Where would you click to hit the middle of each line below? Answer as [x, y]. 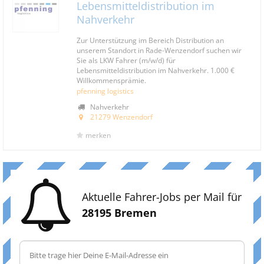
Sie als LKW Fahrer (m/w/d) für [126, 60]
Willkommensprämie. [111, 80]
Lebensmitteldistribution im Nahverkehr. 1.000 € [156, 70]
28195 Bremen [119, 213]
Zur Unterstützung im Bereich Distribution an [150, 40]
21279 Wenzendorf [121, 117]
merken [98, 135]
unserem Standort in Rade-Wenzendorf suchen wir [159, 50]
